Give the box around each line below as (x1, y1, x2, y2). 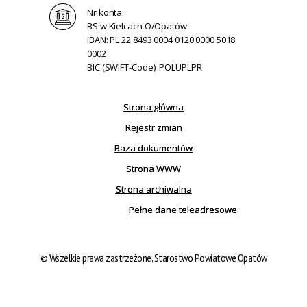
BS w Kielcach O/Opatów (87, 19, 187, 32)
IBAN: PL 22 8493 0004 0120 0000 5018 (87, 33, 236, 46)
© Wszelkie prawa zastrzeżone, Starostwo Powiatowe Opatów (40, 250, 267, 265)
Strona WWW (126, 162, 181, 175)
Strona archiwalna (115, 182, 192, 195)
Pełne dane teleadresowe (128, 203, 237, 216)
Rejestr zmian (125, 121, 182, 134)
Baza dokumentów (114, 141, 193, 154)
